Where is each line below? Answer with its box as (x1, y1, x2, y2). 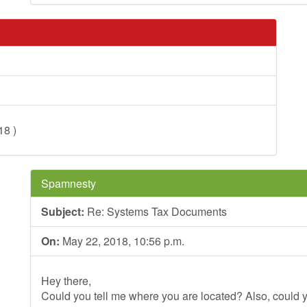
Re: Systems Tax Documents (84, 204, 227, 219)
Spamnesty (41, 175, 96, 191)
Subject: (41, 204, 84, 219)
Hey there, (41, 273, 91, 288)
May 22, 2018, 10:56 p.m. (60, 233, 184, 249)
